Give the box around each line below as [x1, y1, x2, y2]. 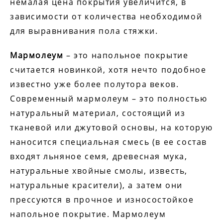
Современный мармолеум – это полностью [10, 93, 208, 104]
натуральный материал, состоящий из [10, 108, 186, 118]
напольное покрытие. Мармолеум [10, 209, 166, 220]
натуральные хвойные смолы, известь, [10, 165, 188, 176]
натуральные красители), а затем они [10, 180, 183, 191]
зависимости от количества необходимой [10, 11, 203, 22]
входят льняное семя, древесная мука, [10, 151, 188, 162]
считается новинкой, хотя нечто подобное [10, 64, 207, 75]
